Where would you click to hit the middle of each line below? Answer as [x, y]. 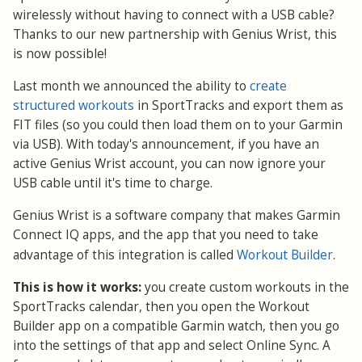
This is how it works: [77, 287]
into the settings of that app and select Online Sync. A [172, 345]
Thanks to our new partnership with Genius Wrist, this [175, 34]
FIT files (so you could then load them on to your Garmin [178, 124]
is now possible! [60, 53]
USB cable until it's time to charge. [114, 183]
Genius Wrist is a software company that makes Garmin [177, 215]
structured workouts [74, 105]
